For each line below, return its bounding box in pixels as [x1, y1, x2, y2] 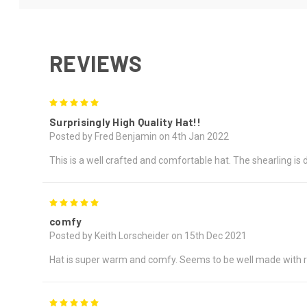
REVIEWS [49, 49, 142, 76]
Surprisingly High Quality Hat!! [49, 115, 201, 128]
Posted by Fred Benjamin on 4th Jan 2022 [49, 130, 229, 142]
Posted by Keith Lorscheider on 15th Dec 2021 [49, 230, 247, 242]
